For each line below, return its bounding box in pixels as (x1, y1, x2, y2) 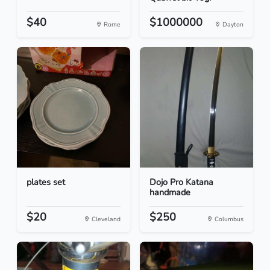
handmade (149, 186, 190, 199)
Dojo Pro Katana (149, 176, 213, 189)
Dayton (221, 20, 243, 30)
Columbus (213, 215, 243, 224)
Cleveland (90, 215, 121, 224)
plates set (27, 176, 65, 189)
